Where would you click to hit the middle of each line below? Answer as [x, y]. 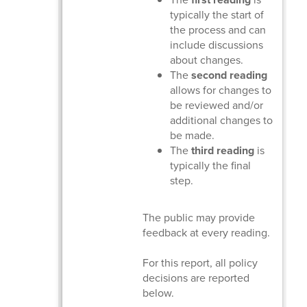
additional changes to [222, 120]
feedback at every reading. [207, 232]
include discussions [217, 45]
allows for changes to [221, 90]
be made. [193, 135]
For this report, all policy [200, 262]
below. [159, 293]
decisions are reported [196, 278]
